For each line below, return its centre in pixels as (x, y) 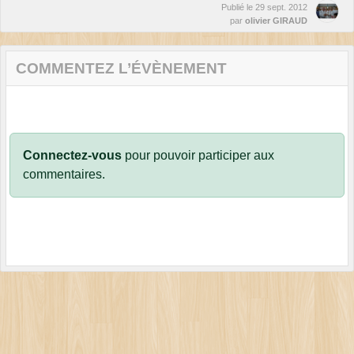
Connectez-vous (72, 155)
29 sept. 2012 (281, 7)
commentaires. (64, 174)
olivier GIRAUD (276, 20)
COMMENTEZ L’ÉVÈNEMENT (121, 68)
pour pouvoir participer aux (198, 155)
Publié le (238, 7)
